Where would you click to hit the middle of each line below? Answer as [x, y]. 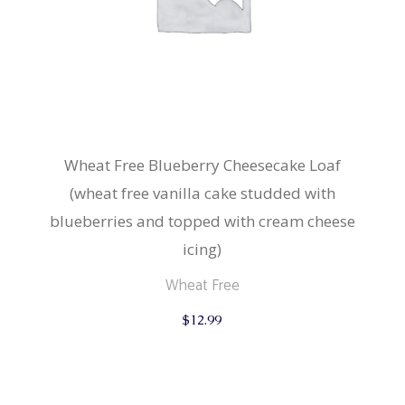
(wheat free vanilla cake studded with [202, 193]
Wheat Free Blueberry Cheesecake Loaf [202, 165]
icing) [202, 249]
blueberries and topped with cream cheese [202, 221]
